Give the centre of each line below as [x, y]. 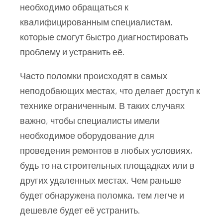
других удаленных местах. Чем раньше [101, 180]
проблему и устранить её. [72, 52]
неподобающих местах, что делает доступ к [110, 90]
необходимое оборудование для [87, 135]
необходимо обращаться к [74, 7]
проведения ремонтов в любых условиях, [106, 150]
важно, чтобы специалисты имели [90, 120]
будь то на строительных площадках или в [107, 165]
